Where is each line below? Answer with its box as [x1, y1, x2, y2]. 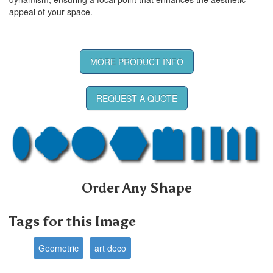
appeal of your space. [9, 5, 93, 18]
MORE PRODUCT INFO [90, 55, 183, 68]
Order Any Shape [81, 179, 192, 196]
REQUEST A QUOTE [96, 91, 177, 104]
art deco [94, 241, 126, 254]
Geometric [38, 241, 79, 254]
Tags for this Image [9, 213, 136, 230]
